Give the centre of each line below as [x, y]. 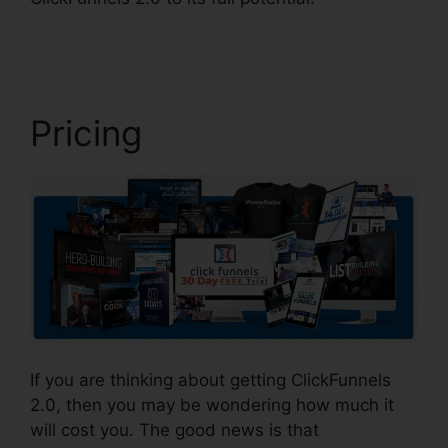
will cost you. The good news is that [174, 430]
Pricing [86, 132]
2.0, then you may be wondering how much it [212, 405]
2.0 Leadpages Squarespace [145, 22]
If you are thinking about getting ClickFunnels [210, 380]
